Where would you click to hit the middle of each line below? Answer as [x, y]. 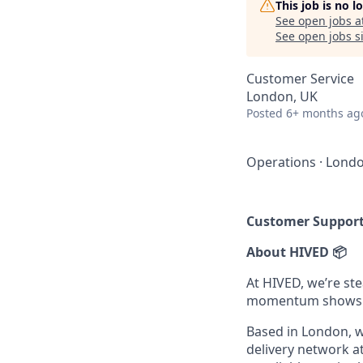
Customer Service [300, 79]
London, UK [282, 96]
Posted [265, 113]
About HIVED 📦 [297, 252]
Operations [281, 162]
